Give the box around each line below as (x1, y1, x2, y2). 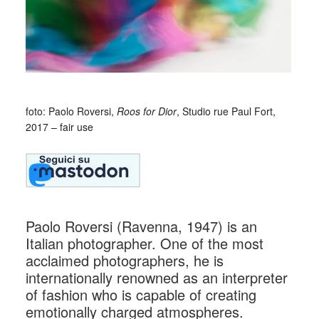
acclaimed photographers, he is (25, 249, 224, 271)
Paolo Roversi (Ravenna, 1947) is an (25, 215, 257, 236)
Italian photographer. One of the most (25, 232, 263, 253)
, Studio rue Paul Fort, (176, 103, 276, 118)
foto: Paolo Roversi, (25, 103, 117, 118)
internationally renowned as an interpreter (25, 266, 288, 288)
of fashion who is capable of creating (25, 283, 256, 305)
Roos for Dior (116, 103, 177, 118)
